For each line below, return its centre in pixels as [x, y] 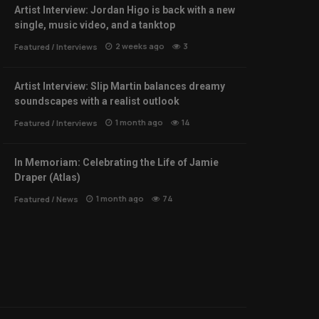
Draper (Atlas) [47, 178]
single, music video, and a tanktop [95, 25]
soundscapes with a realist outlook [97, 101]
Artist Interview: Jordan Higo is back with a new [125, 10]
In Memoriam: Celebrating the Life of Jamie [116, 163]
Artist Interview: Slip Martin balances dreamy [120, 87]
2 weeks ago [140, 46]
